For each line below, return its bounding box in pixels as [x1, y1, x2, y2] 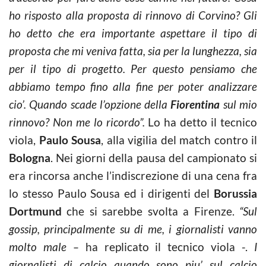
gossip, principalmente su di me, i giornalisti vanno [9, 221, 257, 236]
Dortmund [9, 204, 62, 218]
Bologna [9, 150, 50, 164]
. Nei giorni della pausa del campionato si [50, 150, 257, 164]
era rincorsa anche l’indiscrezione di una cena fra [9, 168, 257, 182]
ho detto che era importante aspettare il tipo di [9, 26, 257, 40]
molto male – [9, 239, 85, 254]
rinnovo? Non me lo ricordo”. [9, 115, 148, 129]
